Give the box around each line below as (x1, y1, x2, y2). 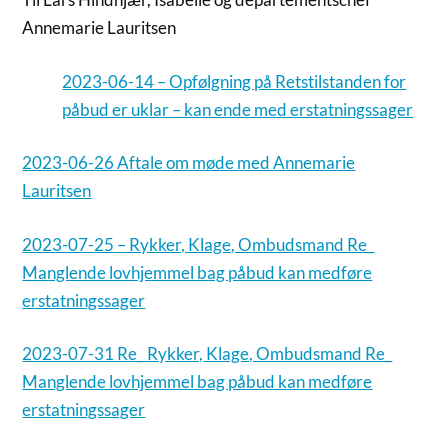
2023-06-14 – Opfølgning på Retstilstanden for (62, 70, 407, 92)
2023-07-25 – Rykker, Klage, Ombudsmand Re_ (22, 233, 375, 255)
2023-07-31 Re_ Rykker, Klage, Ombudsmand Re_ (22, 343, 393, 364)
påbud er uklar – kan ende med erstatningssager (62, 98, 414, 120)
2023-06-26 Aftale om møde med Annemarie (22, 152, 356, 173)
